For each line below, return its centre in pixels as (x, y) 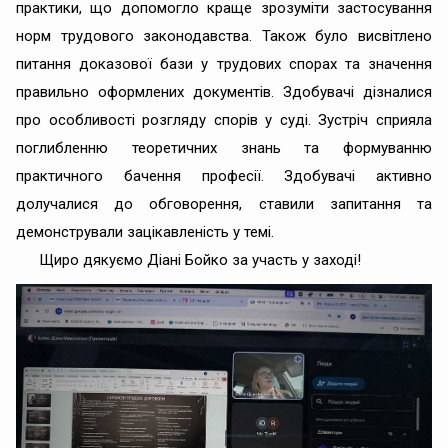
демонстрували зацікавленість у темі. (145, 231)
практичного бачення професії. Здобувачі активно (224, 175)
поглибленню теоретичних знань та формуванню (224, 147)
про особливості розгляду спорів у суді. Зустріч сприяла (224, 119)
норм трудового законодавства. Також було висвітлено (224, 35)
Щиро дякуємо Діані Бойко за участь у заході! (199, 259)
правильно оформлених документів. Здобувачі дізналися (224, 91)
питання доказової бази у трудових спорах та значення (224, 63)
